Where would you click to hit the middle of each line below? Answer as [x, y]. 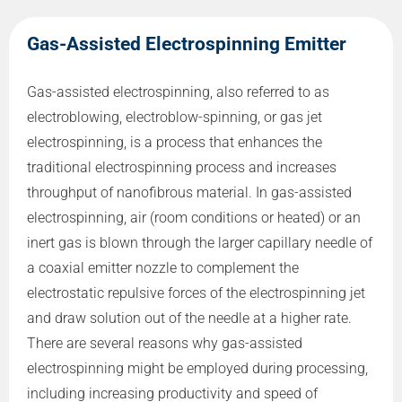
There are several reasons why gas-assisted [165, 343]
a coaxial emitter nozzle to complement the [163, 267]
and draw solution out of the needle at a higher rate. [189, 318]
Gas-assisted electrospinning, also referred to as [178, 92]
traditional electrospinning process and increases [182, 167]
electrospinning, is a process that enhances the [175, 142]
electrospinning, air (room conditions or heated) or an [194, 217]
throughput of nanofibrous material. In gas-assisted [189, 192]
